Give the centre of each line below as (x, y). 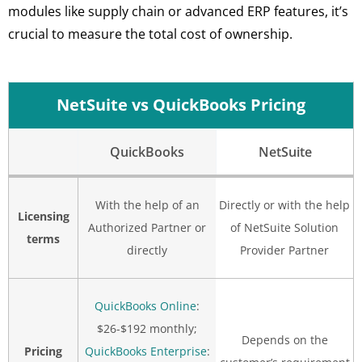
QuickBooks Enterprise (145, 351)
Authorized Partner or (147, 228)
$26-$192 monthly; (147, 329)
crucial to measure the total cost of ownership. (150, 34)
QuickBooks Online (145, 306)
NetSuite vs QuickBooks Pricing (181, 105)
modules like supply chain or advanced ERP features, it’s (178, 11)
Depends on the (284, 340)
